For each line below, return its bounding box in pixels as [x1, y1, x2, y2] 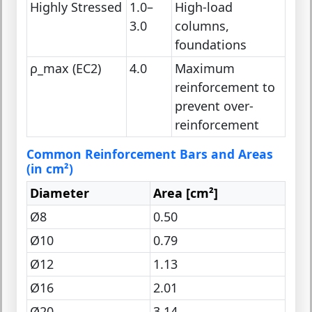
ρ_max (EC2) [29, 60, 101, 77]
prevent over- [174, 97, 253, 115]
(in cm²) [26, 160, 73, 178]
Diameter [29, 185, 89, 202]
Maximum [174, 60, 235, 77]
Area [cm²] [153, 185, 218, 202]
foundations [174, 36, 247, 54]
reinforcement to [174, 79, 275, 96]
